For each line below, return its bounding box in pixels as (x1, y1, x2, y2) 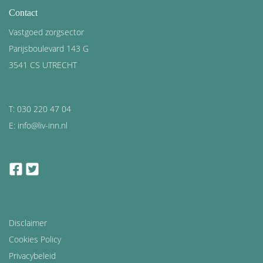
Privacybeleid (9, 250, 56, 262)
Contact (9, 8, 38, 18)
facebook (22, 162, 56, 174)
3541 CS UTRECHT (9, 59, 77, 71)
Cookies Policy (9, 234, 61, 245)
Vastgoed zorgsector (9, 26, 84, 38)
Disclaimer (9, 217, 47, 229)
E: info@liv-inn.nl (9, 120, 68, 131)
